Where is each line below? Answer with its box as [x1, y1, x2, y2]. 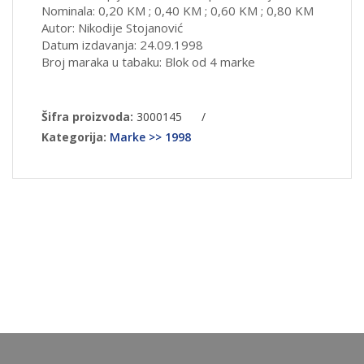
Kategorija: [41, 129, 106, 145]
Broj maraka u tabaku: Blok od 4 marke [41, 54, 255, 71]
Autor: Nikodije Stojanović [41, 19, 189, 37]
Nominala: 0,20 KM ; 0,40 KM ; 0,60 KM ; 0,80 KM [41, 2, 314, 19]
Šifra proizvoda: [41, 109, 133, 125]
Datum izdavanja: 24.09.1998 [41, 37, 203, 54]
